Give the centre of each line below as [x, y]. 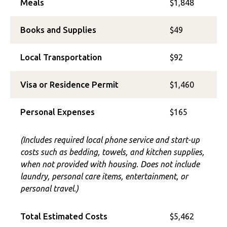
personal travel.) [49, 188]
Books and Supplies [58, 30]
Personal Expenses [58, 112]
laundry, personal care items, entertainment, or [104, 176]
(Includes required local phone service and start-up [110, 140]
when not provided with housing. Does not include [110, 164]
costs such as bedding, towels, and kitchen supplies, [112, 152]
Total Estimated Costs [64, 216]
